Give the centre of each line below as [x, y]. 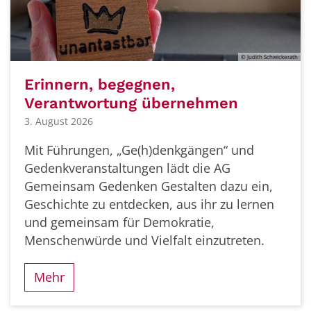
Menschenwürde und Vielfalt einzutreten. [144, 241]
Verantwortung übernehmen [131, 103]
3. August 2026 [59, 121]
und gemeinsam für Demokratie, [119, 222]
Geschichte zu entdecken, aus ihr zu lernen [149, 204]
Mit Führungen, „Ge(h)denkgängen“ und [139, 150]
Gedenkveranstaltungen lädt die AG [127, 168]
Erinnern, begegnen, [100, 84]
